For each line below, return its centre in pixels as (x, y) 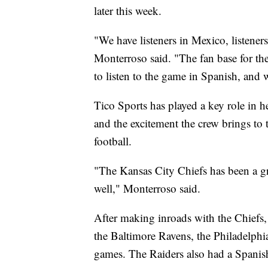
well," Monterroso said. (147, 188)
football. (113, 141)
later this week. (128, 10)
